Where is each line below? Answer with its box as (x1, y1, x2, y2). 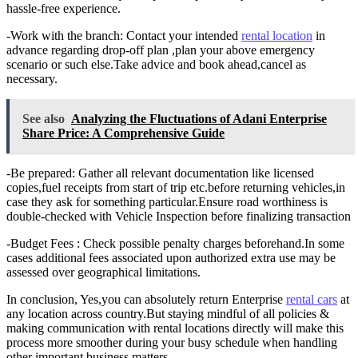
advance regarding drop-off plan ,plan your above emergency (6, 42, 315, 57)
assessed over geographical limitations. (6, 265, 201, 279)
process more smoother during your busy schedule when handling (6, 335, 337, 349)
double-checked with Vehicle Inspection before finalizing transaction (6, 209, 351, 223)
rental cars (286, 292, 337, 306)
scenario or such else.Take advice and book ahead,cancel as (6, 57, 306, 71)
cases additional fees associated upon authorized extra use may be (6, 250, 336, 265)
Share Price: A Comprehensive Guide (22, 125, 225, 140)
